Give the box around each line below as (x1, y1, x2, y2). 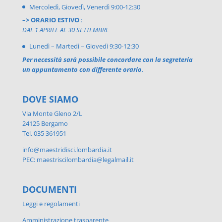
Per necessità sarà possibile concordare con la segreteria (22, 55, 193, 64)
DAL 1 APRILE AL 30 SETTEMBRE (22, 25, 109, 35)
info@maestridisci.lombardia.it (22, 145, 112, 154)
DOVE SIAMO (22, 93, 78, 105)
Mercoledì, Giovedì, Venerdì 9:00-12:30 (29, 2, 140, 11)
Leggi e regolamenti (22, 199, 80, 209)
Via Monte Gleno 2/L (22, 109, 82, 118)
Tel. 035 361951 (22, 128, 66, 138)
